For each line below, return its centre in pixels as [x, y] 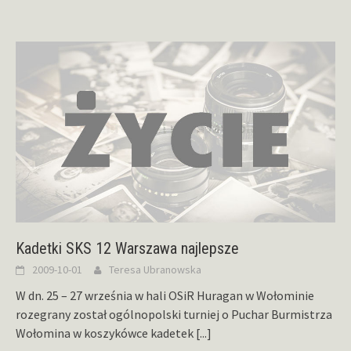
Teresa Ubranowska [155, 269]
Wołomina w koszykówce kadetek [106, 333]
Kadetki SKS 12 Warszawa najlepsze [127, 248]
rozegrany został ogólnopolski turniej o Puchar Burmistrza [174, 314]
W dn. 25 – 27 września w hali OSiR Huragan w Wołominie [165, 295]
